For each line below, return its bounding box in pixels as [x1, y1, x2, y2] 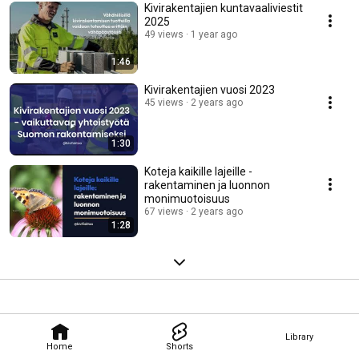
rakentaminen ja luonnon [144, 179, 270, 192]
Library [284, 331, 313, 342]
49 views [144, 29, 184, 41]
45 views [144, 97, 184, 109]
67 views [144, 206, 184, 218]
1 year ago [191, 29, 237, 41]
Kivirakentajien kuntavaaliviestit [144, 2, 303, 15]
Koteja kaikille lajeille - [144, 165, 252, 179]
